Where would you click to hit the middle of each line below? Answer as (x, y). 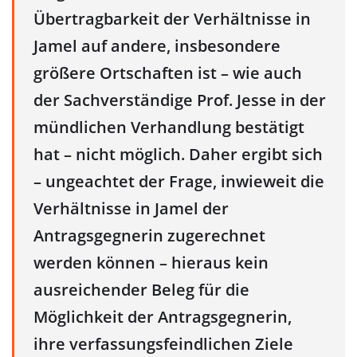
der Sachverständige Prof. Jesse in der (180, 100)
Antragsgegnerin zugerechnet (149, 235)
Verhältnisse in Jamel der (131, 208)
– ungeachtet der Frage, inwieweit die (179, 181)
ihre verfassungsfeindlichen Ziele (163, 343)
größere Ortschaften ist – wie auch (168, 73)
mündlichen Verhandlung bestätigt (169, 127)
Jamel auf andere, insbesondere (157, 45)
